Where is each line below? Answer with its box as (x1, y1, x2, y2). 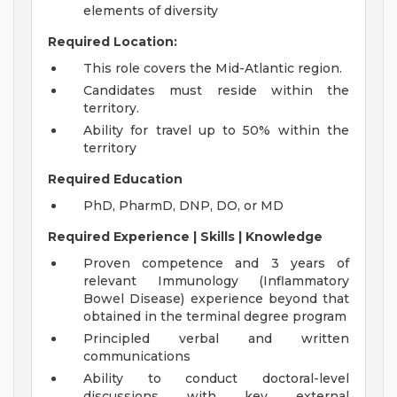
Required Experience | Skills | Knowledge (48, 229, 323, 245)
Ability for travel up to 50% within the (83, 122, 349, 139)
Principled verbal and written (83, 331, 349, 347)
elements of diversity (83, 3, 218, 19)
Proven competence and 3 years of (83, 255, 349, 272)
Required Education (48, 171, 183, 188)
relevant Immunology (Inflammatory (83, 273, 349, 290)
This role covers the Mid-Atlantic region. (83, 60, 342, 77)
